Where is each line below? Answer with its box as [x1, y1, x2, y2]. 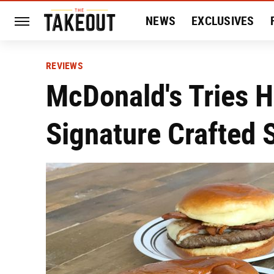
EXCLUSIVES [191, 13, 254, 28]
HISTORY [146, 53, 191, 67]
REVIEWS [46, 60, 83, 72]
